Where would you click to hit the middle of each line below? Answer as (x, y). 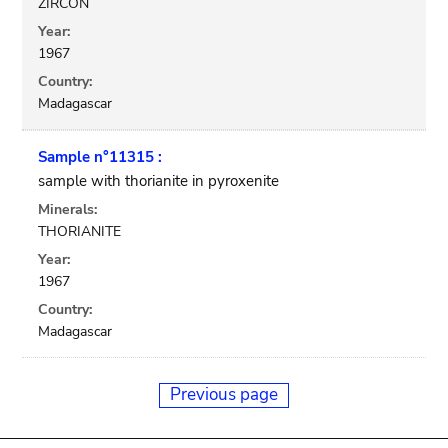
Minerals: (68, 209)
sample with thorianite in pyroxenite (159, 181)
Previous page (224, 394)
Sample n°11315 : (100, 157)
